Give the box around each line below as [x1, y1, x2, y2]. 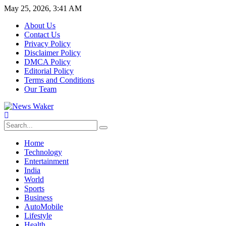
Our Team [24, 85, 56, 93]
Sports [24, 184, 44, 193]
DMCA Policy [24, 58, 71, 66]
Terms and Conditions [24, 76, 94, 84]
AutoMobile [24, 202, 63, 211]
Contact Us [24, 30, 60, 39]
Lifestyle [24, 211, 52, 220]
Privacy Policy [24, 39, 71, 48]
